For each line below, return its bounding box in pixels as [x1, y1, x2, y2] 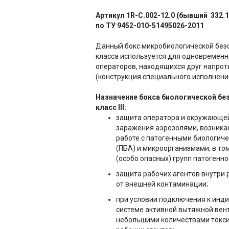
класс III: [96, 103, 126, 111]
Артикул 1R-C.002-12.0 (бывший [96, 11, 211, 19]
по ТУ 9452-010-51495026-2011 [96, 21, 204, 30]
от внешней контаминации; [116, 180, 208, 188]
